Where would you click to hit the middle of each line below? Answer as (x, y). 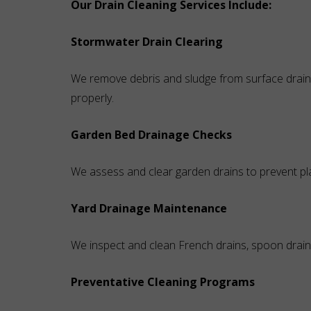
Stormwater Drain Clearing (147, 42)
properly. (92, 98)
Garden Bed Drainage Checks (151, 135)
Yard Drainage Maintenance (149, 208)
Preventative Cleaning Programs (163, 282)
